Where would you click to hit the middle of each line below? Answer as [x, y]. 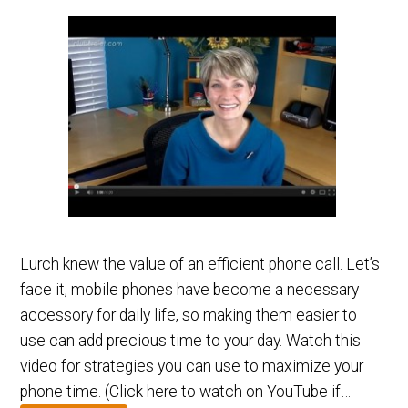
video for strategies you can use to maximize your [192, 366]
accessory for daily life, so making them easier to [189, 315]
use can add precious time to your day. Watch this [191, 340]
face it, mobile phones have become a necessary [190, 289]
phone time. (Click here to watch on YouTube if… [186, 391]
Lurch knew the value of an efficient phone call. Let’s [200, 264]
